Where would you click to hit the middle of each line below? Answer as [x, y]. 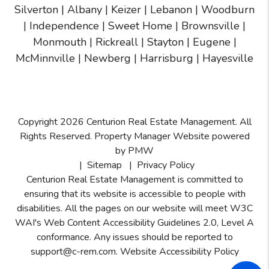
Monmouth [59, 42]
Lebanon [171, 9]
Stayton [165, 42]
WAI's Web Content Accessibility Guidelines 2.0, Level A [134, 222]
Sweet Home [140, 26]
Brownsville [210, 26]
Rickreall [116, 42]
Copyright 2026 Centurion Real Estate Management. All [134, 122]
